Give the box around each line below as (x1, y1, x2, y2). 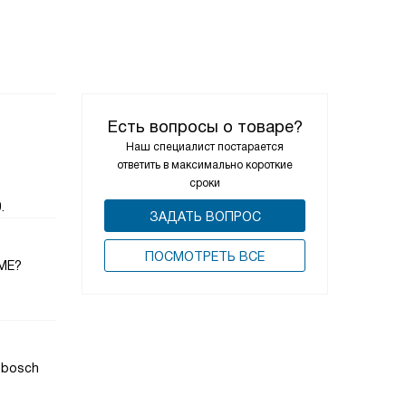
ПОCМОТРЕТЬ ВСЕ (145, 249, 265, 264)
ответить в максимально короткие (117, 159, 293, 171)
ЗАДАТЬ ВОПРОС (149, 209, 261, 224)
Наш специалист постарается (126, 140, 284, 153)
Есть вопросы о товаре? (107, 118, 303, 136)
